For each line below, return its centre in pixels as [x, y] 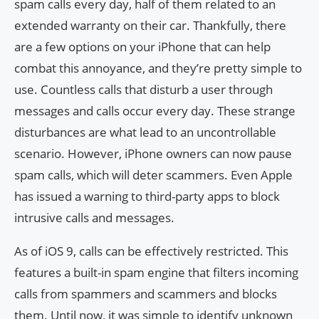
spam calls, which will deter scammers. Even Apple [153, 174]
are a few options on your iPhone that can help [142, 46]
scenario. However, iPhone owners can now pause [153, 153]
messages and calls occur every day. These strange [155, 110]
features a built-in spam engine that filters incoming [156, 272]
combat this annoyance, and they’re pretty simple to [158, 68]
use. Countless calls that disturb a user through [143, 89]
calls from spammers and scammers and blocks [146, 293]
